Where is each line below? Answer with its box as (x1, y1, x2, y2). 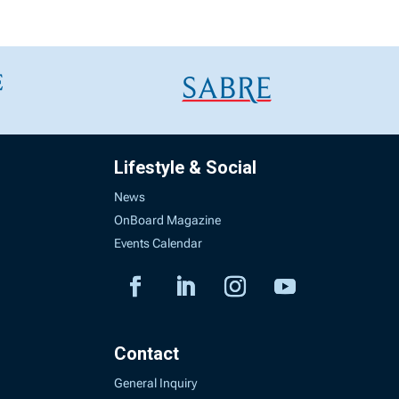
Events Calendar (114, 235, 203, 250)
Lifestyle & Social (114, 156, 257, 178)
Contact (114, 342, 180, 364)
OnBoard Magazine (114, 212, 222, 227)
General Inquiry (114, 375, 198, 390)
